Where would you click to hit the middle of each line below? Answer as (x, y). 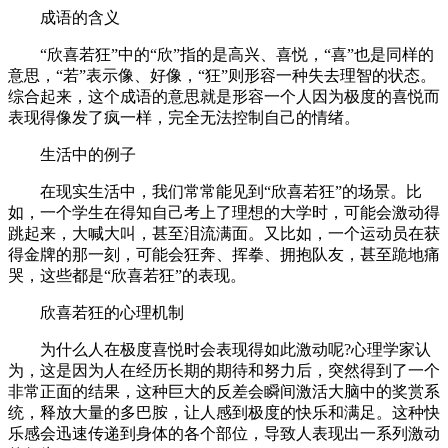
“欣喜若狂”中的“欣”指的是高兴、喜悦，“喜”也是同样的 (221, 54)
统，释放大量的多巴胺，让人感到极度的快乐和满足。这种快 (224, 412)
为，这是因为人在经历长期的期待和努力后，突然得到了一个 (224, 370)
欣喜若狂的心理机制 (96, 312)
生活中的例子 (72, 154)
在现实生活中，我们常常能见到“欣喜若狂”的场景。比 (215, 191)
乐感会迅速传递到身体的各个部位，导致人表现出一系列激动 (224, 433)
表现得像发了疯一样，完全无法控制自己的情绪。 (184, 117)
